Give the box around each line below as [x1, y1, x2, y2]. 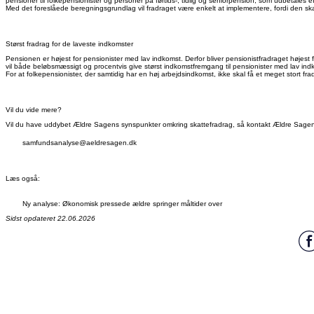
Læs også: [6, 175, 42, 183]
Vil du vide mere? [6, 106, 62, 114]
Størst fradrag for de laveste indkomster [6, 40, 133, 48]
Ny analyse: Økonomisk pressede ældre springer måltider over [22, 200, 222, 208]
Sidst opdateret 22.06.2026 [6, 214, 95, 223]
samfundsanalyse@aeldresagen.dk [22, 139, 137, 147]
